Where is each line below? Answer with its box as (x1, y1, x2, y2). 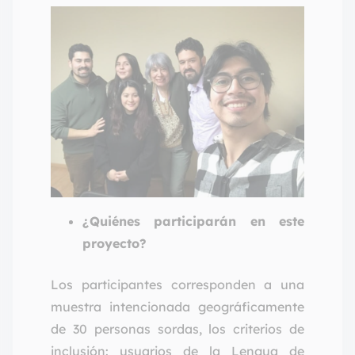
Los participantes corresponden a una (51, 276, 304, 292)
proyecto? (82, 235, 147, 251)
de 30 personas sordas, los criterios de (51, 320, 304, 337)
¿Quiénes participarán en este (82, 212, 304, 229)
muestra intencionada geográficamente (51, 298, 304, 315)
